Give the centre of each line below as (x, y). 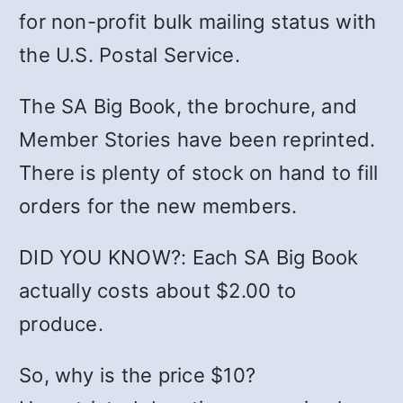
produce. (61, 323)
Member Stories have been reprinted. (197, 139)
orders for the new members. (158, 206)
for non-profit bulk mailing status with (198, 21)
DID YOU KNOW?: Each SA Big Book (189, 257)
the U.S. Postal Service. (130, 54)
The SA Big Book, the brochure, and (188, 106)
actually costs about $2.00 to (158, 290)
